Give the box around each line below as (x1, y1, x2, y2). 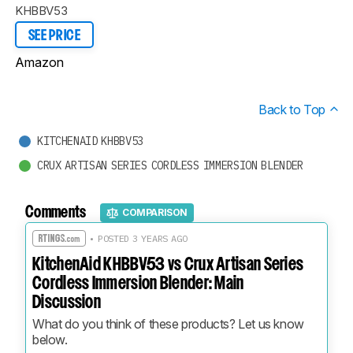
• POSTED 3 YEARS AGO (85, 232, 188, 244)
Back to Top (258, 101, 329, 117)
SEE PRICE (28, 29, 81, 43)
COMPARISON (122, 206, 188, 219)
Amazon (15, 54, 64, 70)
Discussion (32, 294, 102, 311)
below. (32, 331, 68, 347)
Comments (25, 205, 87, 220)
